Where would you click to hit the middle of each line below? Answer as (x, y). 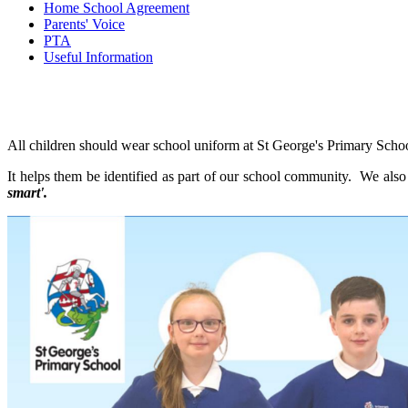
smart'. (27, 193)
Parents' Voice (84, 24)
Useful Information (98, 56)
